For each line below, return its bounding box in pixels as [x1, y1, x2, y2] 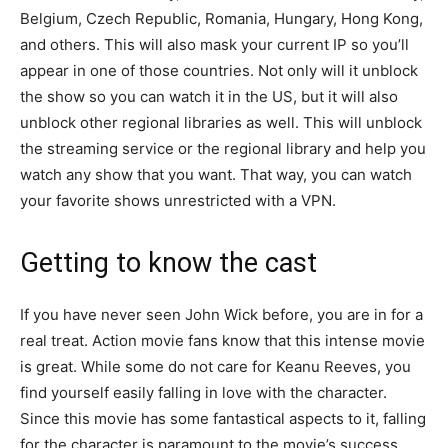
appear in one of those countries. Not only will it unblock [20, 61, 418, 80]
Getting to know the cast [20, 247, 317, 279]
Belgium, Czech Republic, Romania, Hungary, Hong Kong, [20, 9, 423, 28]
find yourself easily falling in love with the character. [20, 383, 387, 402]
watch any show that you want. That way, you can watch [20, 165, 412, 184]
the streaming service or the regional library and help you [20, 139, 426, 158]
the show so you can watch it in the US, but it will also [20, 87, 398, 106]
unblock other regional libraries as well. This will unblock [20, 113, 422, 132]
